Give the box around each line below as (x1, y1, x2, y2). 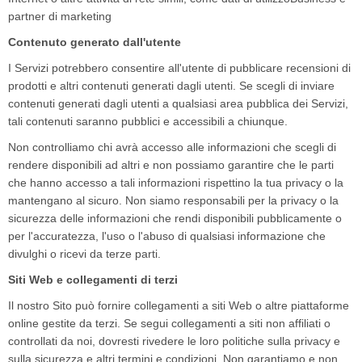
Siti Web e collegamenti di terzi (8, 273, 178, 286)
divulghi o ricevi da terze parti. (8, 247, 161, 260)
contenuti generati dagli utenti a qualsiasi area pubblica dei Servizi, (8, 97, 348, 110)
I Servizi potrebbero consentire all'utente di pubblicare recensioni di (8, 61, 351, 74)
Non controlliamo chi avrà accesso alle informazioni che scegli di (8, 141, 336, 154)
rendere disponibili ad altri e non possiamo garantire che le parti (8, 158, 334, 171)
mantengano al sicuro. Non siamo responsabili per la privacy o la (8, 194, 339, 207)
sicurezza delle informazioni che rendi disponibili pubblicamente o (8, 212, 342, 225)
